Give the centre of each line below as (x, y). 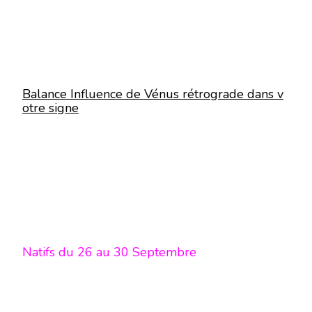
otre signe (50, 108)
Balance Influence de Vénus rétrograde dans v (153, 94)
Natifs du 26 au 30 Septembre (111, 252)
